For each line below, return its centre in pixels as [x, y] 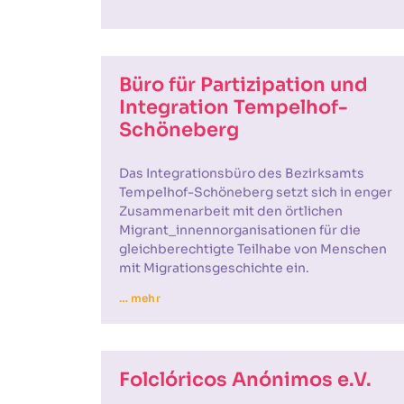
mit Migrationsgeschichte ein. [214, 268]
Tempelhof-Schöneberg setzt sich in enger [256, 192]
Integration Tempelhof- [234, 107]
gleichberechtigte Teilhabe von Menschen [253, 249]
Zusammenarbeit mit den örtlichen [231, 211]
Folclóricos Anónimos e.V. [245, 380]
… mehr [140, 298]
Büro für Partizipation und [243, 85]
